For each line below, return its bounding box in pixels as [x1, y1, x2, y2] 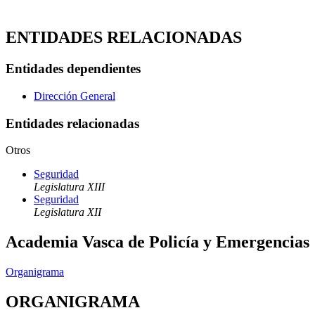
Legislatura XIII [34, 181, 105, 193]
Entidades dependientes [6, 61, 141, 77]
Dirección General [34, 89, 115, 102]
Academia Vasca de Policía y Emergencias [6, 233, 309, 252]
